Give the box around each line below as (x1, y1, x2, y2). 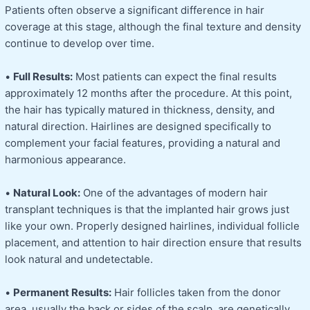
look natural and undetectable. (5, 252, 153, 266)
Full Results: (13, 69, 73, 83)
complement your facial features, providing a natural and (5, 136, 280, 149)
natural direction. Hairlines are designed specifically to (5, 119, 271, 133)
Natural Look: (13, 185, 80, 199)
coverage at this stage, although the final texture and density (5, 19, 301, 33)
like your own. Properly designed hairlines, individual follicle (5, 219, 300, 232)
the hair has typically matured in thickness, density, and (5, 102, 275, 116)
